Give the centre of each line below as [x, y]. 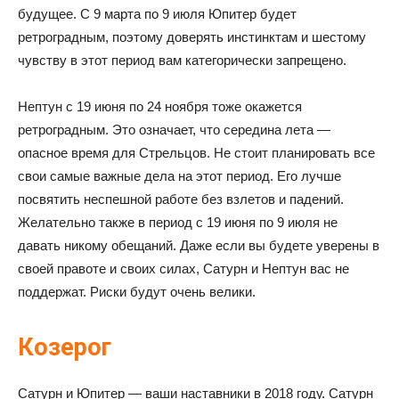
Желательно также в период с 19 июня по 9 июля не [178, 222]
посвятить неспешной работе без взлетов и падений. [181, 199]
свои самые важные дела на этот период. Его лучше [179, 176]
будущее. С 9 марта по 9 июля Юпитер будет [157, 14]
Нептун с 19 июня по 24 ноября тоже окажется [160, 106]
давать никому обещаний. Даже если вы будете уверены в [199, 245]
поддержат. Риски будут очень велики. [137, 292]
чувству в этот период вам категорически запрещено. [182, 60]
